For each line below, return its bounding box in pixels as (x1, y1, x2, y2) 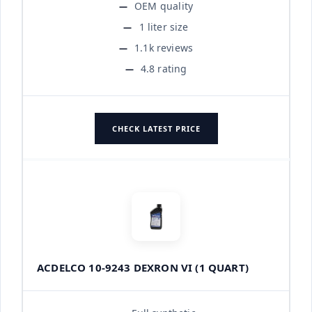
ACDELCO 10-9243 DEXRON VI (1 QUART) (37, 260, 249, 274)
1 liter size (139, 19, 189, 33)
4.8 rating (140, 61, 187, 75)
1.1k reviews (134, 40, 194, 54)
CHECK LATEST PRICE (111, 123, 201, 134)
